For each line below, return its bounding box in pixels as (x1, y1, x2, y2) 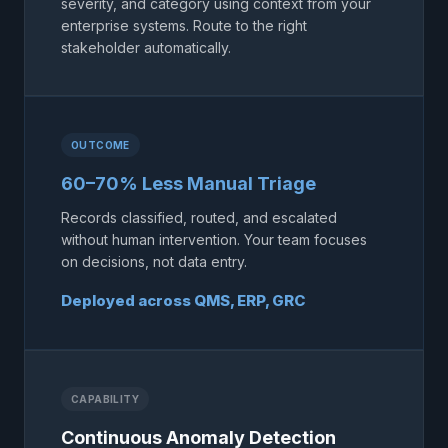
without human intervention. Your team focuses (61, 230, 367, 248)
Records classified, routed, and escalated (61, 208, 337, 226)
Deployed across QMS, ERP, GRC (61, 290, 306, 310)
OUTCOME (71, 138, 130, 151)
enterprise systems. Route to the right (61, 16, 307, 34)
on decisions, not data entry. (61, 252, 247, 270)
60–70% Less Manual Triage (61, 172, 316, 194)
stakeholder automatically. (61, 38, 231, 56)
